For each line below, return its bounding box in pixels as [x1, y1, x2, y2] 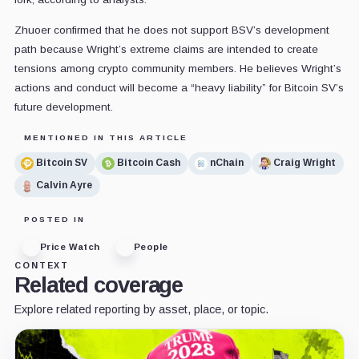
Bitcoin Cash [116, 157, 180, 169]
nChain [209, 157, 244, 169]
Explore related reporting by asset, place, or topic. [14, 302, 268, 316]
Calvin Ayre [35, 179, 92, 192]
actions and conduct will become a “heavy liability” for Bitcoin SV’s [14, 81, 344, 94]
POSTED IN [23, 214, 85, 224]
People [133, 242, 168, 252]
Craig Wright [272, 157, 336, 169]
